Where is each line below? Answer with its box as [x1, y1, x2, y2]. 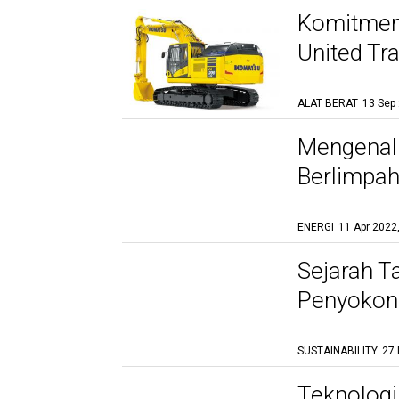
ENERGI [297, 221, 334, 233]
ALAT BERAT [297, 97, 358, 110]
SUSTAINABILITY [297, 345, 378, 357]
